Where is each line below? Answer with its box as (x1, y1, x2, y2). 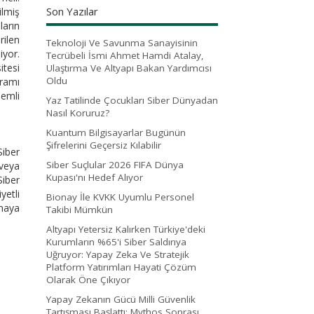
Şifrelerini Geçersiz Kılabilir (46, 138, 161, 151)
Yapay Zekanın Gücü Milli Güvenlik (46, 292, 196, 306)
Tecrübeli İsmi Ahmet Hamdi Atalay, (46, 48, 204, 62)
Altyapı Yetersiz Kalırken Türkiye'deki (46, 222, 205, 235)
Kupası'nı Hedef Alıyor (46, 170, 143, 184)
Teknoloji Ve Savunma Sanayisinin (46, 36, 198, 49)
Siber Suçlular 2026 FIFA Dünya (46, 158, 184, 171)
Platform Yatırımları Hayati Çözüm (46, 260, 196, 273)
